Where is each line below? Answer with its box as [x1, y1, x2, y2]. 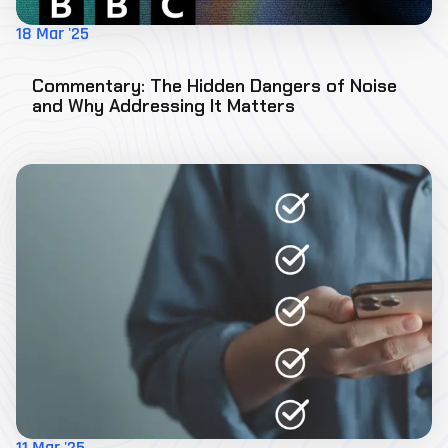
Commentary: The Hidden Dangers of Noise [32, 74, 397, 98]
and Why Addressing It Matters [32, 94, 295, 118]
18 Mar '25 [16, 25, 89, 44]
